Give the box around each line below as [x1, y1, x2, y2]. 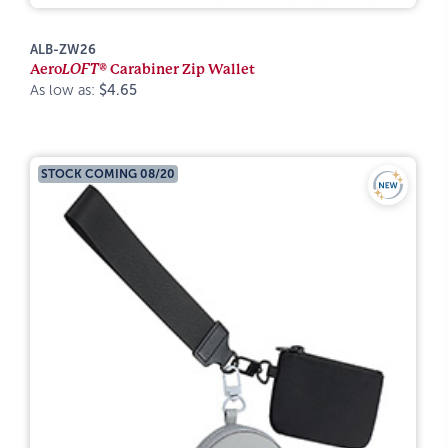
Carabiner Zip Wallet [107, 61, 255, 77]
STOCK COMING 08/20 [40, 166, 175, 181]
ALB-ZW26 [30, 42, 96, 57]
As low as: [30, 82, 99, 98]
